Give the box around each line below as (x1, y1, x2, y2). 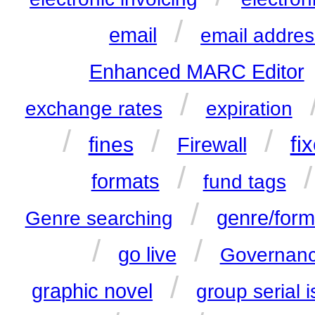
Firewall (176, 134, 247, 157)
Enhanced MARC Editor (89, 60, 304, 84)
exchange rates (25, 98, 162, 120)
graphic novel (32, 280, 153, 303)
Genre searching (25, 207, 173, 230)
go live (117, 243, 176, 266)
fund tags (202, 171, 286, 193)
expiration (205, 98, 292, 120)
